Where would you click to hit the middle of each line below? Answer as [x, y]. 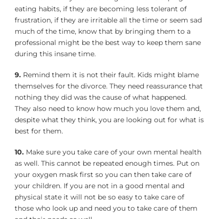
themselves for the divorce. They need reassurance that [109, 86]
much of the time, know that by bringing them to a [103, 31]
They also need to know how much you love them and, [108, 108]
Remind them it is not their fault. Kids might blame [110, 75]
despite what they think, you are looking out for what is [109, 120]
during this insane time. [55, 54]
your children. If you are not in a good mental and [99, 186]
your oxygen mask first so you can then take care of [103, 174]
